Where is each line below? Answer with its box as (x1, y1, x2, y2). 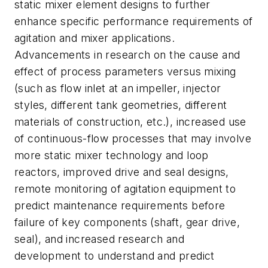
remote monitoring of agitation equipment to (14, 182, 236, 195)
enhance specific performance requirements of (14, 14, 253, 28)
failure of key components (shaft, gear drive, (14, 215, 240, 229)
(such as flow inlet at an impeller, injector (14, 81, 221, 95)
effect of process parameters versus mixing (14, 65, 236, 78)
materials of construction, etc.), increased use (14, 115, 246, 128)
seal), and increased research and (14, 232, 185, 245)
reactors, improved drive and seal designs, (14, 165, 229, 178)
